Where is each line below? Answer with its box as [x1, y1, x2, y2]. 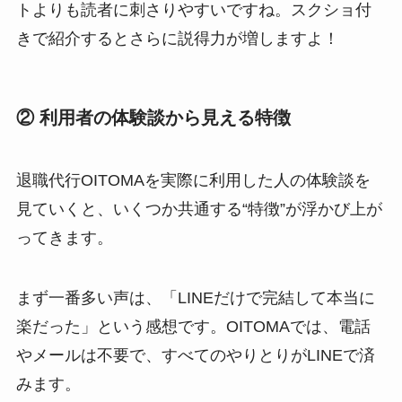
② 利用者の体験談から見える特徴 [15, 108, 291, 128]
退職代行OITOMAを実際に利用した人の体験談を [15, 170, 371, 189]
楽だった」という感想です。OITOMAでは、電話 [15, 318, 371, 336]
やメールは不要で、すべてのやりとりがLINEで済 [15, 346, 375, 365]
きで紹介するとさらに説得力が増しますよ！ [15, 29, 339, 48]
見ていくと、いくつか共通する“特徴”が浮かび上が [15, 199, 382, 218]
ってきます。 [15, 228, 113, 247]
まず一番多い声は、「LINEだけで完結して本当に [15, 289, 375, 308]
